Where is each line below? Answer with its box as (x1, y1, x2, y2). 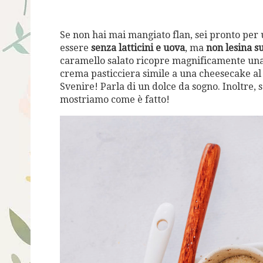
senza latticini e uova (91, 42, 185, 53)
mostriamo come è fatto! (60, 93, 170, 105)
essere (60, 42, 91, 53)
